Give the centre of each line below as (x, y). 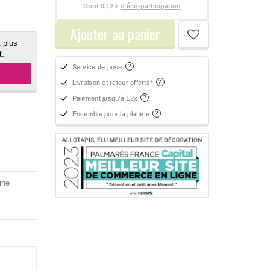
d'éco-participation (150, 6)
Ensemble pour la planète (112, 114)
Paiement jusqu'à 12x (106, 98)
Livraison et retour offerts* (113, 82)
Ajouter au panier (115, 33)
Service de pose (98, 67)
